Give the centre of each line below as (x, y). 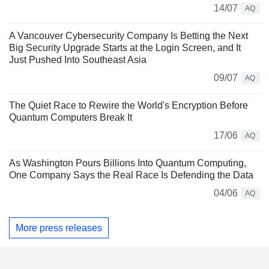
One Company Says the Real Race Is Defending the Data (131, 175)
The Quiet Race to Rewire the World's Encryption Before (128, 105)
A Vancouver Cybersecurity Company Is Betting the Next (128, 36)
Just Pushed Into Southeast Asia (78, 60)
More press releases (59, 228)
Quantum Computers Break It (71, 117)
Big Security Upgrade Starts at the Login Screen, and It (125, 48)
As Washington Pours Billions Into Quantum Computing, (128, 163)
